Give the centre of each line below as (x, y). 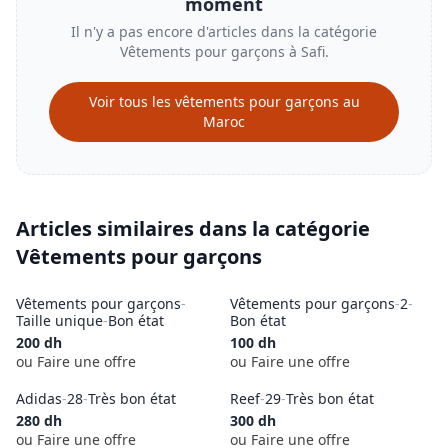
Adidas (39, 398)
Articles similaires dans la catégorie (193, 228)
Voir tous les (131, 101)
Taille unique (59, 320)
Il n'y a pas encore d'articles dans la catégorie (224, 31)
